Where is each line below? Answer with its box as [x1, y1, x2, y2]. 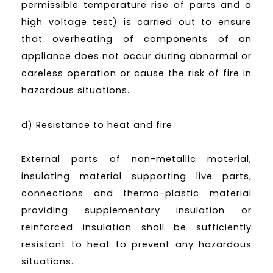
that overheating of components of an [21, 32, 252, 45]
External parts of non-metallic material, [21, 153, 252, 166]
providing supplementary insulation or [21, 204, 252, 217]
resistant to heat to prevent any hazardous [21, 238, 252, 251]
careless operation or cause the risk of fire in [21, 66, 252, 79]
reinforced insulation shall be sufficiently [21, 221, 252, 234]
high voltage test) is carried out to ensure [21, 15, 252, 28]
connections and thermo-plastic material [21, 187, 252, 200]
